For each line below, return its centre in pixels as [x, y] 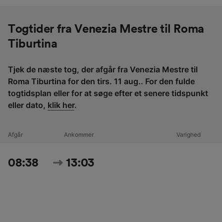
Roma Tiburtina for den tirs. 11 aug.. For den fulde [101, 81]
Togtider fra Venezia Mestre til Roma [106, 29]
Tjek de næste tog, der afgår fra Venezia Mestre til [103, 69]
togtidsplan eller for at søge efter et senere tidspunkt [108, 93]
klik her [61, 105]
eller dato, [28, 105]
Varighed [189, 134]
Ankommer [79, 134]
